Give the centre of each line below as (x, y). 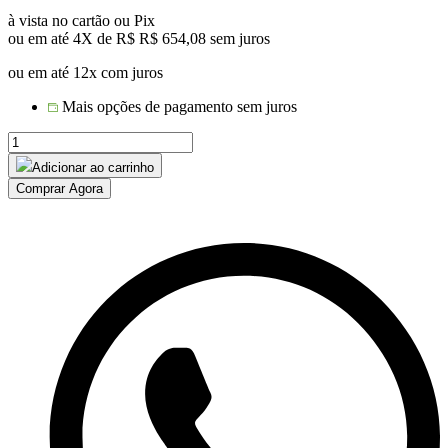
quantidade (41, 247)
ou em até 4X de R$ (73, 38)
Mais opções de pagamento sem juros (179, 106)
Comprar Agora (59, 188)
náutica (29, 193)
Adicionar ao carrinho (93, 167)
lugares (29, 229)
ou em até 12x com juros (85, 72)
